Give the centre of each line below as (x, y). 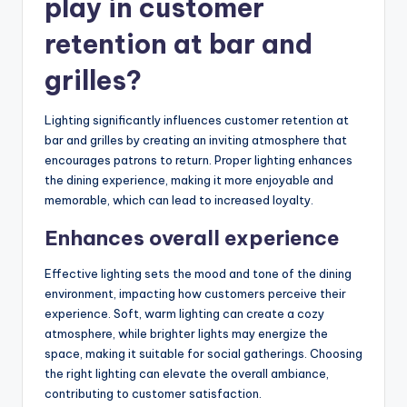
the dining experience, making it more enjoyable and (189, 179)
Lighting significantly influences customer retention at (197, 119)
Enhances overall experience (192, 238)
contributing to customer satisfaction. (153, 393)
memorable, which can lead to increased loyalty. (179, 199)
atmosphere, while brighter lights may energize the (186, 333)
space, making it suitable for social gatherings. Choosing (203, 353)
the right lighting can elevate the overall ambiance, (187, 373)
